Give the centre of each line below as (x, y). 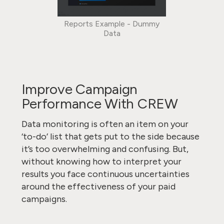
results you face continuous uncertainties (105, 174)
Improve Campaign (79, 89)
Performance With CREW (101, 103)
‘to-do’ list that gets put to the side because (110, 136)
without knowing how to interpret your (101, 161)
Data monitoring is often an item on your (105, 124)
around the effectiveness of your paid (98, 186)
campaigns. (45, 199)
